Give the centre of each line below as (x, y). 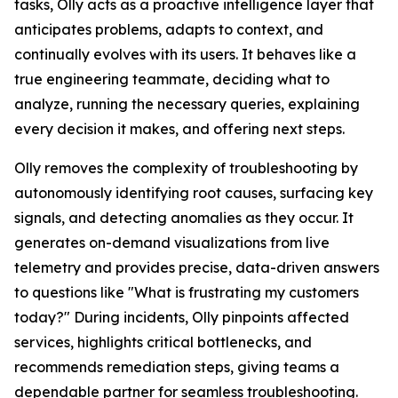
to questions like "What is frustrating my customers (187, 292)
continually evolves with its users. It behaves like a (185, 54)
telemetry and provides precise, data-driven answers (197, 267)
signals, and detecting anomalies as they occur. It (184, 218)
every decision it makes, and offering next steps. (179, 129)
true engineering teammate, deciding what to (172, 79)
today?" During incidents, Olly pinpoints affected (182, 317)
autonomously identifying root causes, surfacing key (194, 193)
